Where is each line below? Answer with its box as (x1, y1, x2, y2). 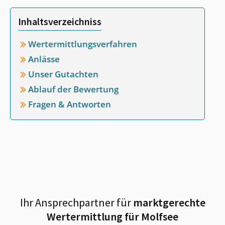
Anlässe (28, 53, 60, 65)
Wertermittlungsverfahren (28, 38, 137, 50)
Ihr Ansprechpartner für (20, 195, 131, 209)
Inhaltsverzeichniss (18, 15, 101, 28)
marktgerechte (131, 195, 205, 209)
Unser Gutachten (28, 68, 98, 80)
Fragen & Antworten (28, 98, 111, 110)
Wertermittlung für (47, 209, 141, 223)
